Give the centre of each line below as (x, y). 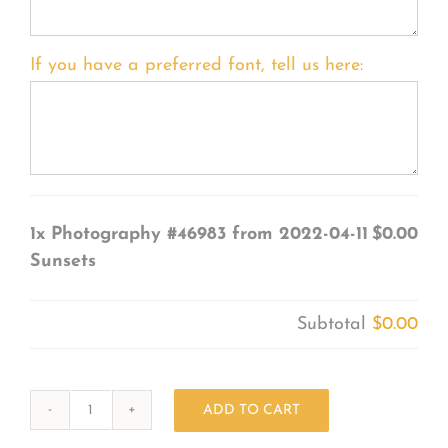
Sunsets (62, 261)
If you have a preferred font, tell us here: (196, 65)
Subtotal (335, 324)
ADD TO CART (251, 410)
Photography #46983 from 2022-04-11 (209, 234)
